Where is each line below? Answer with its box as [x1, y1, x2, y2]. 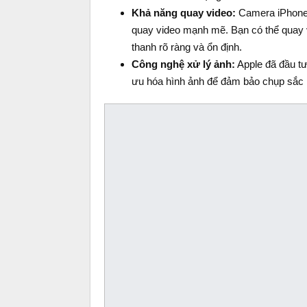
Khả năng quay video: [132, 7, 236, 19]
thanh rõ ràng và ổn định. [132, 41, 242, 53]
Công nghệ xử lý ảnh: [132, 58, 235, 70]
